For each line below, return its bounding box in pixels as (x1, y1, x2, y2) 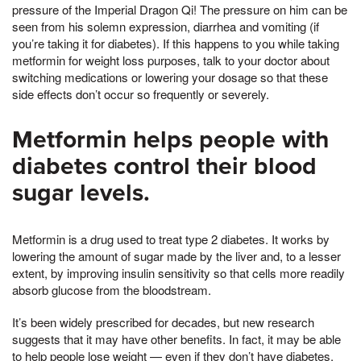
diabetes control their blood (12, 151, 317, 181)
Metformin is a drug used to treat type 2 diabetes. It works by (12, 230, 330, 247)
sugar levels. (12, 177, 150, 208)
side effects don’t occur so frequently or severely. (12, 85, 269, 102)
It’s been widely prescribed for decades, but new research (12, 313, 314, 330)
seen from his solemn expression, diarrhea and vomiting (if (12, 17, 319, 35)
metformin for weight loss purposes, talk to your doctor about (12, 51, 330, 68)
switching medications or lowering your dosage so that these (12, 68, 328, 85)
